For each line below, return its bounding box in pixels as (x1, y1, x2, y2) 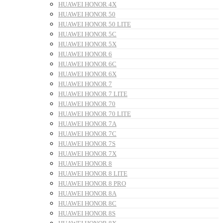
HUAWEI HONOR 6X (58, 70, 116, 78)
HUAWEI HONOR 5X (58, 40, 116, 48)
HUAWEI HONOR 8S (58, 210, 115, 218)
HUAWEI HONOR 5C (58, 30, 116, 38)
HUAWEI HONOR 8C (58, 200, 116, 208)
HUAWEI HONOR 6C (58, 60, 116, 68)
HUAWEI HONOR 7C (58, 130, 116, 138)
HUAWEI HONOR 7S (58, 140, 115, 148)
